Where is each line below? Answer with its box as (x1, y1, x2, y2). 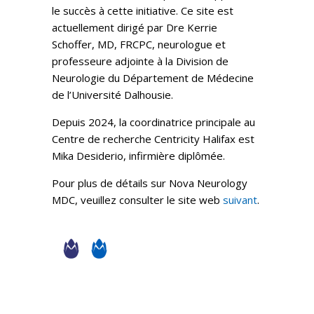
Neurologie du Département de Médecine (52, 70, 254, 85)
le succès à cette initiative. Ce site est (52, 3, 233, 18)
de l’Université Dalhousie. (52, 87, 173, 102)
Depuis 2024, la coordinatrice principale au (52, 114, 255, 129)
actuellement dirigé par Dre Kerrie (52, 20, 217, 34)
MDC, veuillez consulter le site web (52, 192, 223, 207)
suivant (223, 192, 257, 207)
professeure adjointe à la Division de (52, 53, 228, 68)
